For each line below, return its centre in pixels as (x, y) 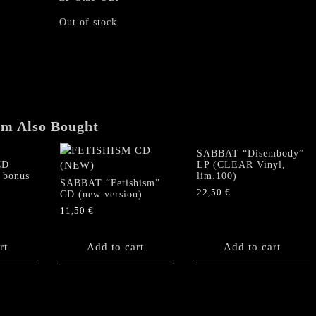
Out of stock (88, 22)
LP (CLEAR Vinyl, (241, 164)
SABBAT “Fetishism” (110, 183)
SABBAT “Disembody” (250, 153)
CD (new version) (101, 194)
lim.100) (217, 176)
